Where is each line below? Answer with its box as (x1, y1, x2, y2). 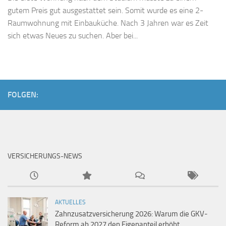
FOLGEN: (8, 90, 38, 100)
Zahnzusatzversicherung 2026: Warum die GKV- (55, 209, 208, 219)
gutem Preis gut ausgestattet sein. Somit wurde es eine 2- (8, 6, 203, 16)
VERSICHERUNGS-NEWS (8, 152, 82, 161)
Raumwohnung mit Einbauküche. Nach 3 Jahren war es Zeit (8, 18, 208, 28)
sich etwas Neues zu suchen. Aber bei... (8, 31, 138, 41)
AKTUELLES (55, 199, 86, 206)
